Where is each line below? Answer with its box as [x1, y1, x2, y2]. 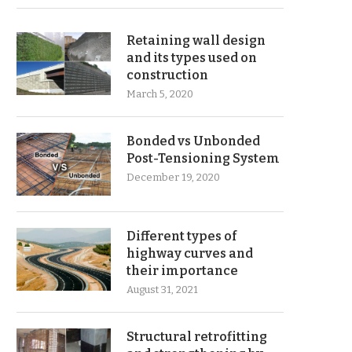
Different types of [126, 229, 236, 244]
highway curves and [126, 246, 253, 261]
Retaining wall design [126, 33, 266, 48]
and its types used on [126, 50, 257, 65]
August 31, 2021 [126, 284, 198, 295]
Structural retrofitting [126, 329, 267, 344]
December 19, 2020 [126, 171, 220, 183]
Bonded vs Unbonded [126, 134, 260, 148]
